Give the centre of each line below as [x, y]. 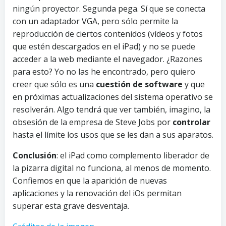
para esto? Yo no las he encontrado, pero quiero [104, 72]
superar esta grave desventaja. [71, 206]
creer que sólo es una [54, 84]
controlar [191, 122]
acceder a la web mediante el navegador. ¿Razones [107, 59]
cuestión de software [140, 84]
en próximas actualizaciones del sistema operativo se [113, 97]
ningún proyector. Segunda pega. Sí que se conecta [109, 9]
